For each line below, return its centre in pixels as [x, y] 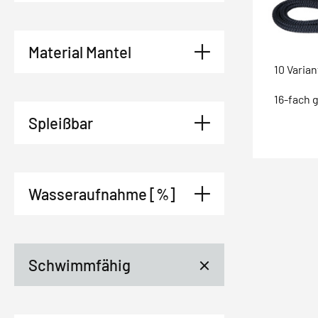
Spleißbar [61, 123]
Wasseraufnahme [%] [102, 194]
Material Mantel [80, 52]
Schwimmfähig [79, 265]
